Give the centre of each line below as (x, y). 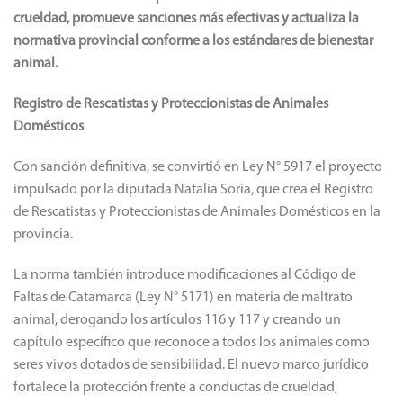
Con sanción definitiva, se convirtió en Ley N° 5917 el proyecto (198, 167)
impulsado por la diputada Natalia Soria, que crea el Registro (193, 189)
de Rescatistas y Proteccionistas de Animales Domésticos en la (197, 212)
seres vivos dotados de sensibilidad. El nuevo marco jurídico (191, 365)
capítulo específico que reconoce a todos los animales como (192, 342)
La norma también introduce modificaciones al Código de (185, 275)
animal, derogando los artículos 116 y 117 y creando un (177, 320)
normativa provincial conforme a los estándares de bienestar (193, 41)
